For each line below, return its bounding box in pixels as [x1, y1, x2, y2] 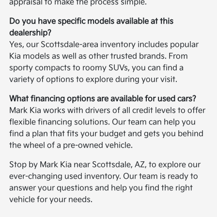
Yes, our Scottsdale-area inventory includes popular [9, 40, 199, 49]
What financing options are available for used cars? [9, 94, 197, 104]
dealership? [9, 28, 52, 38]
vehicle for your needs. [9, 195, 93, 204]
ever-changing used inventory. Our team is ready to [9, 171, 199, 181]
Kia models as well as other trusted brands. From [9, 51, 188, 61]
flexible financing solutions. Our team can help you [9, 117, 196, 127]
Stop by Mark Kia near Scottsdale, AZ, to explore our [9, 160, 201, 170]
